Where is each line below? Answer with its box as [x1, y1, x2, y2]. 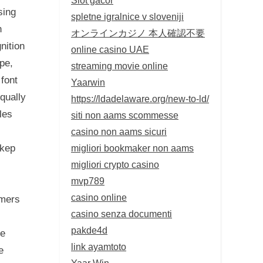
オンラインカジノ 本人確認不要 [71, 27, 205, 38]
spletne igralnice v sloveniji [71, 11, 184, 22]
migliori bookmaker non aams [71, 142, 194, 153]
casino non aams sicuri [71, 126, 167, 137]
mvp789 [71, 175, 104, 186]
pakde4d [71, 224, 107, 235]
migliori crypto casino [71, 159, 159, 170]
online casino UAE [71, 43, 149, 55]
